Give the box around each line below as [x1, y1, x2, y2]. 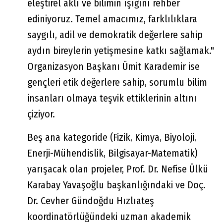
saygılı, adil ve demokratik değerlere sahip [27, 28, 203, 41]
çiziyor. [27, 108, 55, 120]
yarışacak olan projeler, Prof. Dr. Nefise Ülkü [27, 163, 208, 175]
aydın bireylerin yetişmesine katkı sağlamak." [27, 44, 214, 56]
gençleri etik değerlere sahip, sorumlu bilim [27, 76, 207, 88]
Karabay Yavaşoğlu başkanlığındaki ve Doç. [27, 178, 206, 191]
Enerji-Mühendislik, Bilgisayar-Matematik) [27, 147, 198, 159]
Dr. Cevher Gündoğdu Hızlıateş [27, 194, 154, 207]
